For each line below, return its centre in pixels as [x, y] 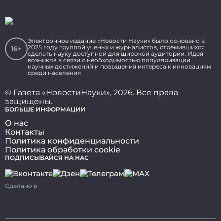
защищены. [29, 102]
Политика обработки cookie [63, 150]
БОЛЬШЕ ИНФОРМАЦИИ [45, 110]
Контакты [25, 132]
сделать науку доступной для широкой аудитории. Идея [115, 54]
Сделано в [22, 186]
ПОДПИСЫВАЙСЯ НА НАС [47, 158]
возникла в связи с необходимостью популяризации [109, 60]
